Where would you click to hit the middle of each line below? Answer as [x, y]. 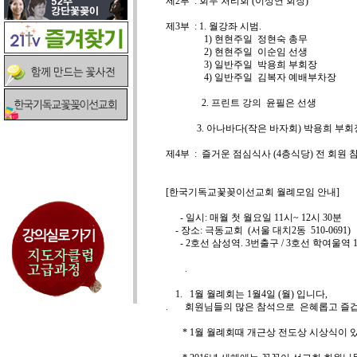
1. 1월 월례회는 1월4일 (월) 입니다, [247, 294]
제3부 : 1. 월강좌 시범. [216, 26]
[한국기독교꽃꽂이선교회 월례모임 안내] [253, 192]
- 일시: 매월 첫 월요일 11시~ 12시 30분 [254, 218]
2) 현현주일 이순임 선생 [237, 52]
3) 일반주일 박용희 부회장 [249, 65]
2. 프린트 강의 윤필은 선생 [241, 103]
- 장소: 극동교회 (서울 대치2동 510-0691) [258, 230]
